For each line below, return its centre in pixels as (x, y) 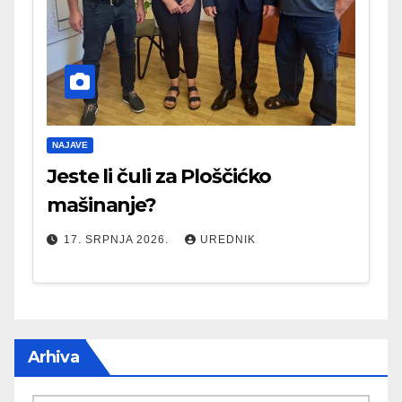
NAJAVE (70, 145)
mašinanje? (101, 205)
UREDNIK (228, 240)
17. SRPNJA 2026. (118, 240)
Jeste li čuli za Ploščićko (159, 177)
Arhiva (53, 357)
